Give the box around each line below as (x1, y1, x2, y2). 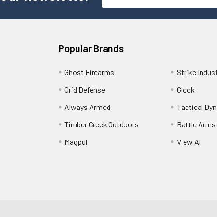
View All (176, 137, 202, 146)
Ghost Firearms (64, 67, 115, 77)
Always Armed (64, 102, 111, 111)
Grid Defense (64, 84, 106, 94)
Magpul (64, 137, 88, 146)
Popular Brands (59, 42, 124, 54)
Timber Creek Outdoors (64, 119, 139, 129)
